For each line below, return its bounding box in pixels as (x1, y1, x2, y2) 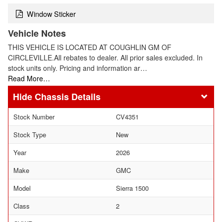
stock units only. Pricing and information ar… (8, 63, 147, 73)
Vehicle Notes (8, 27, 66, 40)
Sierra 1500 (116, 183, 149, 193)
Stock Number (13, 111, 55, 121)
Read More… (8, 73, 50, 84)
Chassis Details (35, 90, 101, 103)
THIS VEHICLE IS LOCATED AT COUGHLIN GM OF (8, 42, 171, 53)
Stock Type (13, 129, 46, 139)
